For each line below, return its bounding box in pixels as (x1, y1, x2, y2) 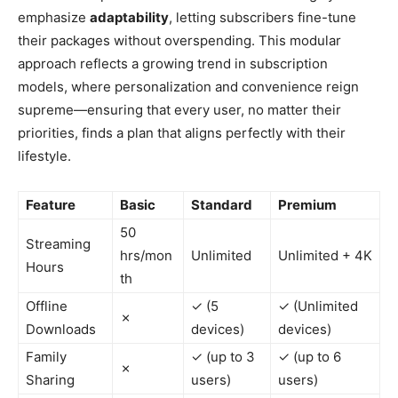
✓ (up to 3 (191, 347, 255, 365)
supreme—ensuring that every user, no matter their (18, 100, 341, 118)
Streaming (26, 235, 91, 252)
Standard (191, 195, 252, 213)
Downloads (26, 320, 96, 338)
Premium (278, 195, 337, 213)
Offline (26, 297, 68, 314)
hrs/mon (120, 246, 172, 264)
